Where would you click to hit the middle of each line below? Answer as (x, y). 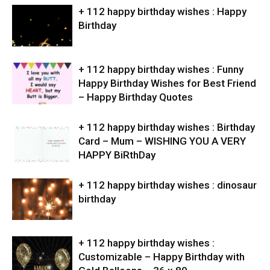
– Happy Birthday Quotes (136, 97)
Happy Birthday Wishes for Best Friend (167, 83)
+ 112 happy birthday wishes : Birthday (167, 127)
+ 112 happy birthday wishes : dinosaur (168, 185)
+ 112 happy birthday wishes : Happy (162, 12)
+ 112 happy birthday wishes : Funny (161, 70)
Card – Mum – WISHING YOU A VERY (162, 141)
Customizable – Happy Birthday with (162, 257)
